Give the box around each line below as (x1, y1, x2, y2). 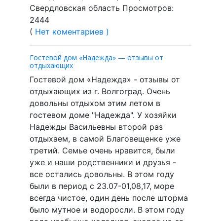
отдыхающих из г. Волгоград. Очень (30, 86, 170, 96)
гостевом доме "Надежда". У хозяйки (30, 110, 177, 120)
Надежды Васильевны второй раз (30, 121, 163, 132)
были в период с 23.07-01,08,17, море (30, 181, 174, 191)
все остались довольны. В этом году (30, 169, 174, 179)
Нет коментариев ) (35, 26, 109, 37)
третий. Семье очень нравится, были (30, 145, 175, 155)
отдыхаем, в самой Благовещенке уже (30, 133, 181, 144)
